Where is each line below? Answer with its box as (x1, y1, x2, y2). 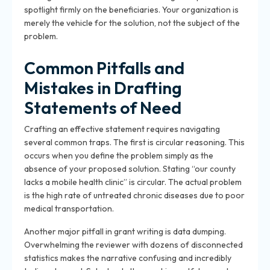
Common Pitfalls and (24, 57, 184, 78)
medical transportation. (24, 203, 114, 214)
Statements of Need (24, 97, 181, 118)
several (24, 137, 54, 148)
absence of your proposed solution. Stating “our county (24, 163, 236, 174)
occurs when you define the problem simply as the (24, 150, 213, 161)
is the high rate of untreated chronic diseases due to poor (24, 190, 245, 201)
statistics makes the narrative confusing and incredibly (24, 253, 231, 263)
